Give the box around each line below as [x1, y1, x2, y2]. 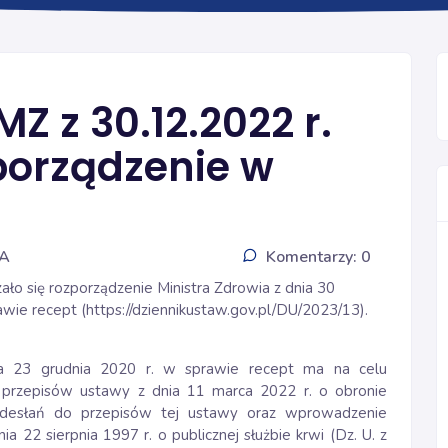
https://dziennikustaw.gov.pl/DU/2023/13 [86, 300, 360, 320]
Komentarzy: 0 [266, 246, 371, 268]
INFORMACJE [255, 42, 357, 65]
